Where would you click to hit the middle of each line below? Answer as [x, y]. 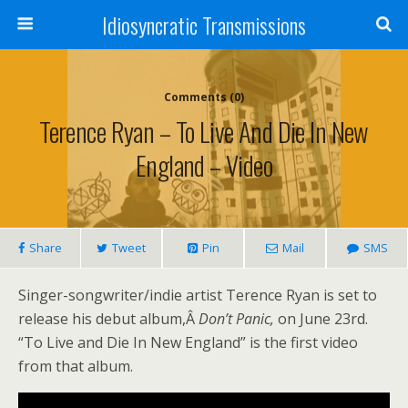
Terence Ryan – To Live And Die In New [204, 131]
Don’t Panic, [236, 319]
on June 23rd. [321, 319]
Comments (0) [204, 97]
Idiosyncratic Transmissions [204, 25]
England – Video [204, 165]
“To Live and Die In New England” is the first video [188, 342]
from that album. [76, 366]
